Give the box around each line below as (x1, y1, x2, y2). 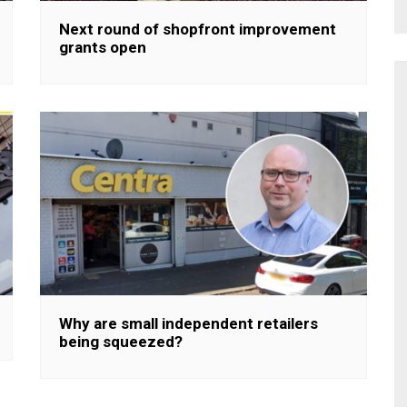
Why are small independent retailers (59, 314, 318, 333)
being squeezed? (59, 333, 183, 351)
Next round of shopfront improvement (59, 19, 336, 38)
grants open (59, 37, 146, 56)
